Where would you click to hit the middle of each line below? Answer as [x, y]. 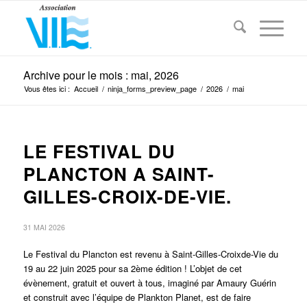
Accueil [86, 88]
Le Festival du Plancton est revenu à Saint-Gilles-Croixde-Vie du [150, 254]
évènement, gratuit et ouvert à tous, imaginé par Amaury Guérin [149, 283]
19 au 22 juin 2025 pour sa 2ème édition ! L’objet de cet [132, 268]
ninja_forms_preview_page [152, 88]
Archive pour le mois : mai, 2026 [101, 75]
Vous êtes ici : [47, 88]
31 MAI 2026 [44, 227]
